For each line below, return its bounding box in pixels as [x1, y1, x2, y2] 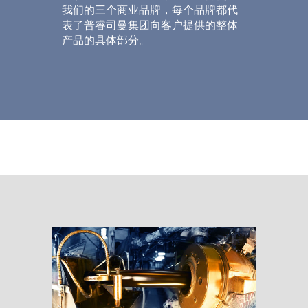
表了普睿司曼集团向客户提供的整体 [62, 18, 238, 32]
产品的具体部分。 [62, 33, 150, 47]
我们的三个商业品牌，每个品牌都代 [62, 3, 238, 16]
